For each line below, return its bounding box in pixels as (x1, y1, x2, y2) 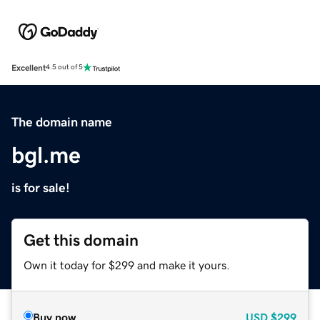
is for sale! (11, 181, 70, 194)
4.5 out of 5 (46, 64, 83, 71)
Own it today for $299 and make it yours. (24, 259, 230, 271)
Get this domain (24, 231, 139, 249)
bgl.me (11, 143, 81, 166)
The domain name (11, 115, 112, 129)
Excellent (11, 63, 46, 72)
